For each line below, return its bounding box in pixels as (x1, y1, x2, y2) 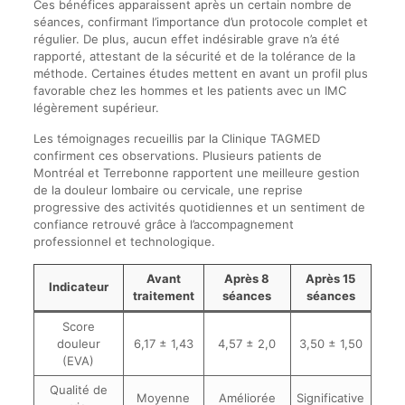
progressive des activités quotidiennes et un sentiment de (33, 200, 365, 214)
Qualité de (49, 382, 108, 397)
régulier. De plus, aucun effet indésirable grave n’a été (33, 32, 340, 46)
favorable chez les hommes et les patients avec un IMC (33, 83, 346, 98)
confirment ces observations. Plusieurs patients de (33, 148, 322, 163)
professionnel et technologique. (33, 234, 215, 249)
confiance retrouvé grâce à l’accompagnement (33, 217, 294, 231)
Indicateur (48, 279, 108, 294)
